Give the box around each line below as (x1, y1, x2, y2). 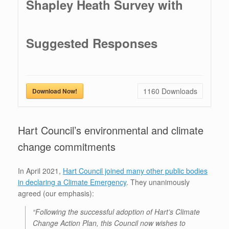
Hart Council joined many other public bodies (63, 166, 208, 176)
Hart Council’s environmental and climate (18, 123, 203, 138)
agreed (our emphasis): (18, 188, 94, 199)
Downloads (159, 86, 197, 97)
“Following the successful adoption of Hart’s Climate (33, 207, 200, 217)
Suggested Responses (26, 34, 157, 52)
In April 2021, (18, 166, 63, 176)
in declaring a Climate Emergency (18, 177, 126, 188)
